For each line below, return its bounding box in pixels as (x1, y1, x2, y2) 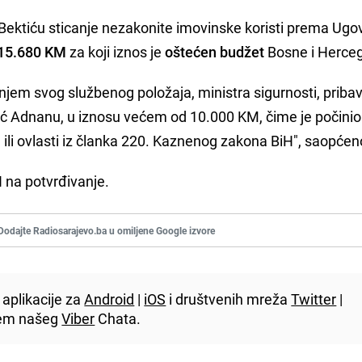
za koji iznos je (66, 41, 166, 61)
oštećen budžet (165, 41, 265, 61)
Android (84, 288, 135, 309)
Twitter (291, 288, 337, 309)
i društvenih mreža (166, 288, 292, 309)
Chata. (95, 308, 141, 328)
